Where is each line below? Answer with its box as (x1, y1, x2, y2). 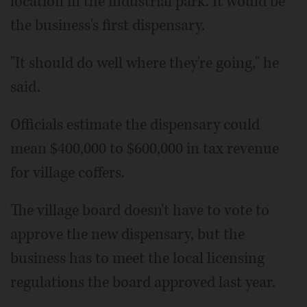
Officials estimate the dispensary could (10, 114, 260, 136)
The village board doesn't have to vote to (10, 200, 269, 221)
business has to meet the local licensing (10, 248, 265, 269)
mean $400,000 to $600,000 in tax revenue (10, 138, 279, 160)
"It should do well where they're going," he (10, 53, 279, 74)
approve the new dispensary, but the (10, 224, 245, 245)
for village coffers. (10, 162, 125, 184)
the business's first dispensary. (10, 15, 205, 36)
